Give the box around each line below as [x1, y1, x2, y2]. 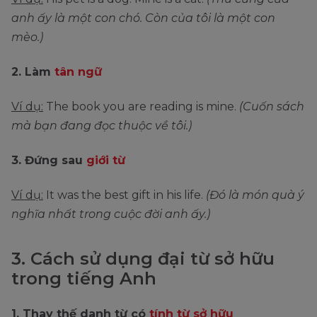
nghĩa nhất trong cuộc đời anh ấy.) [11, 207, 210, 221]
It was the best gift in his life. [43, 188, 206, 202]
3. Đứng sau [11, 154, 86, 168]
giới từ [86, 154, 125, 168]
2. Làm [11, 65, 54, 79]
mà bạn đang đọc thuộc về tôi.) [11, 119, 192, 133]
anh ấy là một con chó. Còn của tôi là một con [11, 11, 275, 25]
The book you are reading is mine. [43, 100, 239, 114]
